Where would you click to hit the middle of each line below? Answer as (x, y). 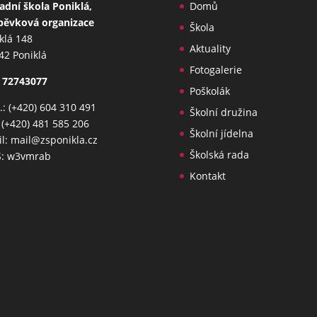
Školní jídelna (221, 134)
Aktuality (210, 49)
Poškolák (209, 91)
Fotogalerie (215, 70)
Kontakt (207, 176)
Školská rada (219, 155)
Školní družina (223, 113)
